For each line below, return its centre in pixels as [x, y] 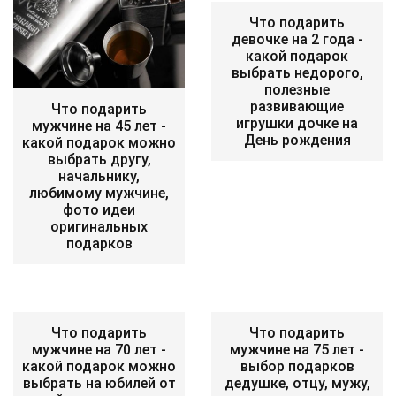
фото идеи [99, 210]
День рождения [297, 140]
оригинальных [99, 227]
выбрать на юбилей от [99, 384]
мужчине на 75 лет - [297, 350]
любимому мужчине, [99, 194]
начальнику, [99, 177]
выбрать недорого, [297, 72]
